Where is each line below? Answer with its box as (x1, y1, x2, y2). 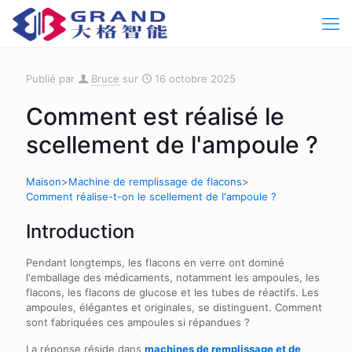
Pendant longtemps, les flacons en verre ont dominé (26, 256, 284, 269)
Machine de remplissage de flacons (68, 175, 242, 188)
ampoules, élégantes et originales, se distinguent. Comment (26, 301, 322, 313)
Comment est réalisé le (26, 102, 284, 130)
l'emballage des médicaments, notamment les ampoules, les (26, 271, 320, 284)
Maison (26, 175, 61, 188)
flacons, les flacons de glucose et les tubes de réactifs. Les (26, 286, 319, 299)
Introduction (26, 220, 134, 243)
